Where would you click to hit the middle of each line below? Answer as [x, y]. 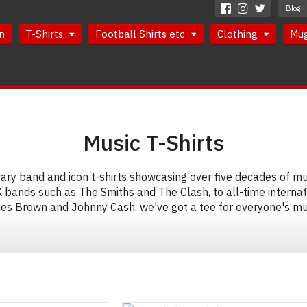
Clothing [239, 34]
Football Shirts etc [142, 34]
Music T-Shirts [153, 143]
